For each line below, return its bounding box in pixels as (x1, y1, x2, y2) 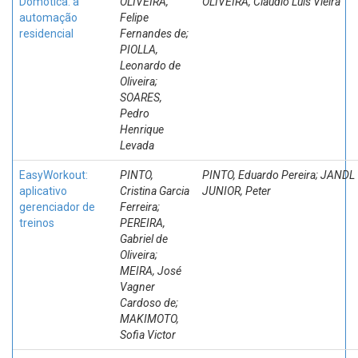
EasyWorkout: (19, 169, 88, 181)
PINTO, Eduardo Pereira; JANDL (202, 169, 355, 181)
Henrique (120, 123, 164, 136)
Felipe (120, 11, 149, 24)
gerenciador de (19, 201, 95, 213)
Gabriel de (120, 233, 168, 245)
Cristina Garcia (120, 185, 189, 197)
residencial (19, 27, 74, 40)
